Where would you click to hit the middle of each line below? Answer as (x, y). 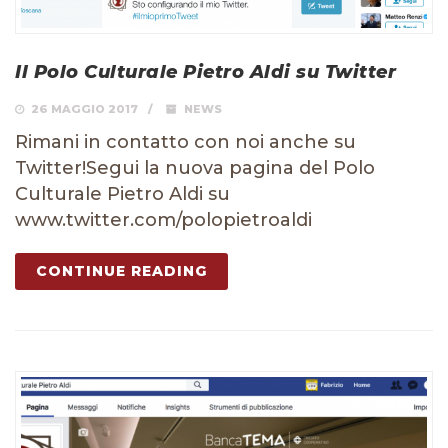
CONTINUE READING (121, 271)
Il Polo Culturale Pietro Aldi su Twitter (205, 72)
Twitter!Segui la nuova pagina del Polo (195, 168)
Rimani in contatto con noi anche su (185, 142)
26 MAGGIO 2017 (83, 109)
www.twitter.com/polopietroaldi (163, 220)
